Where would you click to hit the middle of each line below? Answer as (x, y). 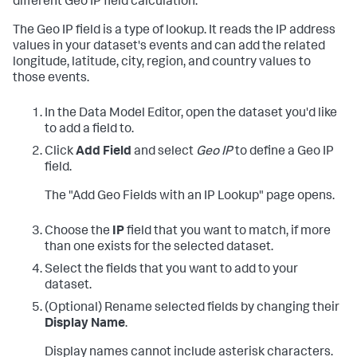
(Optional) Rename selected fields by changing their (192, 308)
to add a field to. (89, 130)
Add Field (104, 152)
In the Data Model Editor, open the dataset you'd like (191, 114)
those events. (51, 79)
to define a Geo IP (283, 152)
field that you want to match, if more (228, 232)
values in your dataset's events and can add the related (169, 47)
